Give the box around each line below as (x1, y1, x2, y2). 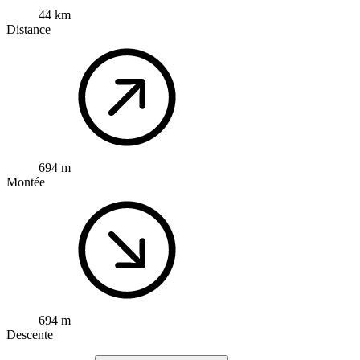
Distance (6, 22, 51, 37)
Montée (6, 175, 45, 190)
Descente (6, 328, 53, 342)
